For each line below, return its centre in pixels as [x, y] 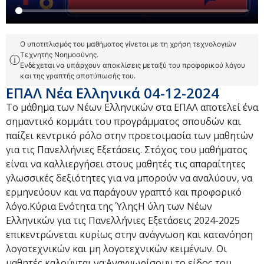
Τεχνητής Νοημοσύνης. [59, 54]
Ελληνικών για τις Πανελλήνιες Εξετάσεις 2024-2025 [123, 220]
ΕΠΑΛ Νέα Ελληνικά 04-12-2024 [113, 93]
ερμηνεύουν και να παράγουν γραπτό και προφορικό [124, 192]
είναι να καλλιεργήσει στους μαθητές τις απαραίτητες [126, 164]
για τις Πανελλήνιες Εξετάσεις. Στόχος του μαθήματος [127, 149]
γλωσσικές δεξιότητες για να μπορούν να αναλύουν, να [129, 178]
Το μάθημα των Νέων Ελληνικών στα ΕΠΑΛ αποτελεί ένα [132, 107]
